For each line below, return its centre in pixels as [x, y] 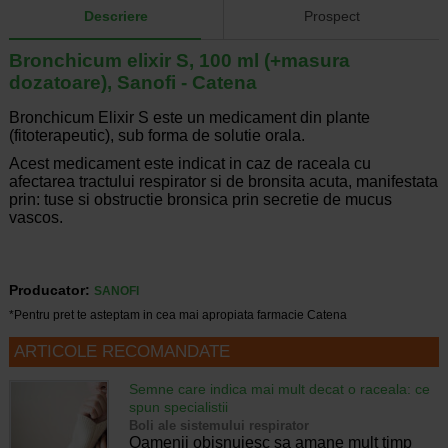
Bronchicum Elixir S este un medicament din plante [190, 118]
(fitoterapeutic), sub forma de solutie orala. [157, 136]
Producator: [49, 290]
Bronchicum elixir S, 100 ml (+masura [179, 61]
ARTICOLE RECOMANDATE [121, 352]
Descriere [115, 16]
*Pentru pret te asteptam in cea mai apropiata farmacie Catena [177, 315]
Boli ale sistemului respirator [218, 426]
